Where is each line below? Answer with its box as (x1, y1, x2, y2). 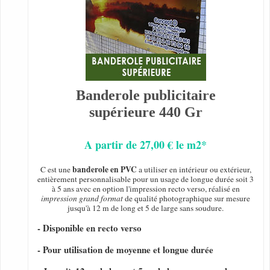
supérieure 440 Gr (89, 104, 202, 121)
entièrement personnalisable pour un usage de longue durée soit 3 (37, 174, 254, 185)
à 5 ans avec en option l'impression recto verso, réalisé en (51, 183, 240, 195)
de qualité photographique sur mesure (123, 193, 251, 204)
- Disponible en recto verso (37, 221, 142, 235)
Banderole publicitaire (75, 87, 216, 104)
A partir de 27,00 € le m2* (84, 137, 207, 153)
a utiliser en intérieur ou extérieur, (136, 164, 251, 175)
